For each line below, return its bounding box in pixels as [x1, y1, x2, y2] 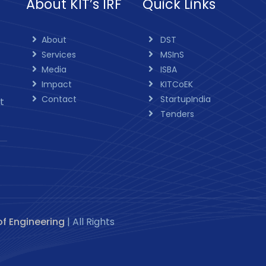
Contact [41, 93, 77, 105]
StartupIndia [157, 93, 211, 105]
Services [41, 48, 76, 61]
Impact [41, 78, 72, 90]
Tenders [157, 107, 194, 120]
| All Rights [65, 214, 115, 229]
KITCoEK [157, 78, 193, 90]
